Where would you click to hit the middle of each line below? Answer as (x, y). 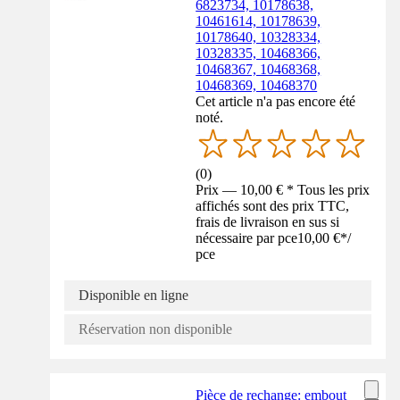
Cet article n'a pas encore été (276, 102)
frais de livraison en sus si (268, 221)
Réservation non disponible (155, 329)
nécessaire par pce (247, 237)
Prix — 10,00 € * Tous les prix (283, 189)
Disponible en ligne (133, 295)
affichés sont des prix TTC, (273, 205)
